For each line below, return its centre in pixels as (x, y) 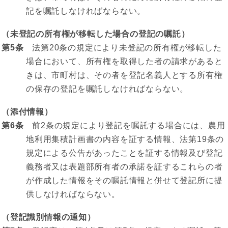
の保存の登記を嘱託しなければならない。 (107, 89)
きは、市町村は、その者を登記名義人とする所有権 (124, 75)
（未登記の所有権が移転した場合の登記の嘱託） (96, 34)
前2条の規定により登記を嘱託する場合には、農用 (124, 125)
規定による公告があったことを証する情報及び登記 (124, 153)
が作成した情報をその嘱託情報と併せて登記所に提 (124, 180)
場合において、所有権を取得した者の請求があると (124, 61)
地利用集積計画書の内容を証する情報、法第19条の (125, 139)
